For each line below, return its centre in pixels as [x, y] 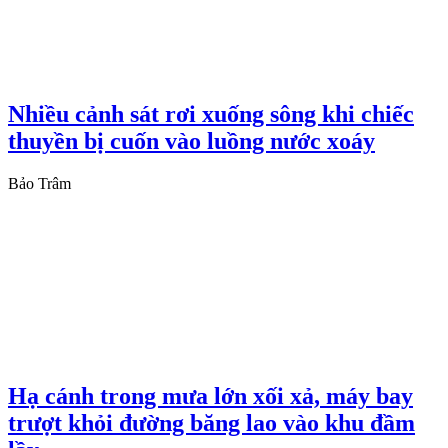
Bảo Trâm [39, 184]
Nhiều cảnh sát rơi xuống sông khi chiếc [211, 114]
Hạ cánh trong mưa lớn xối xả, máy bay [210, 396]
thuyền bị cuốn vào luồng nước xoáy [191, 141]
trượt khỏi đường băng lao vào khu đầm [211, 423]
